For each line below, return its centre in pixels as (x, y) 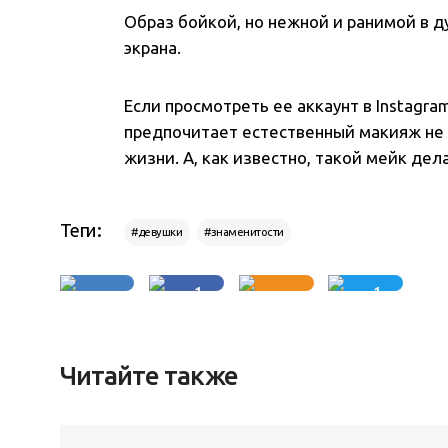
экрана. (153, 48)
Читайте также (148, 376)
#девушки (157, 232)
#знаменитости (244, 232)
